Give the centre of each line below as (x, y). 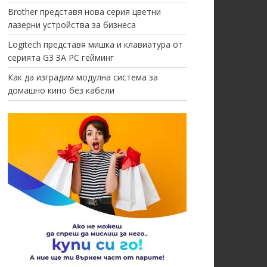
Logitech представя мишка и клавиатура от (95, 44)
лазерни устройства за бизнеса (72, 25)
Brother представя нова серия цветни (84, 12)
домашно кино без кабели (61, 90)
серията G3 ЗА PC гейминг (60, 58)
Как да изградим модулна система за (83, 77)
